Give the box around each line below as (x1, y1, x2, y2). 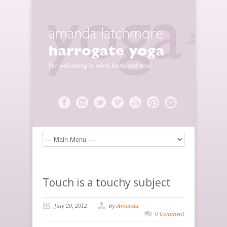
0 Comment (155, 210, 184, 217)
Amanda (117, 202, 138, 209)
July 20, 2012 (54, 202, 87, 209)
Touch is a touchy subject (43, 175, 171, 190)
